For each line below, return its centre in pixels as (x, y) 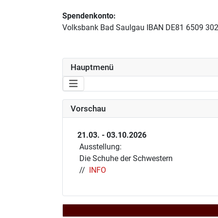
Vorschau (88, 108)
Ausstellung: (100, 146)
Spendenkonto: (89, 16)
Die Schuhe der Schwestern (125, 158)
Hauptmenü (92, 67)
